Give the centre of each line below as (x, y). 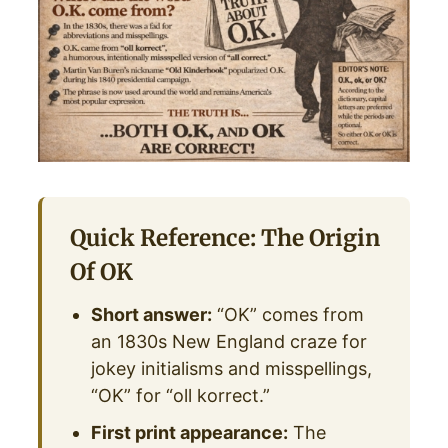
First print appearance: (190, 432)
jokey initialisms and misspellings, (232, 368)
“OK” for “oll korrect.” (181, 395)
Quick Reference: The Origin (224, 237)
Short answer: (152, 314)
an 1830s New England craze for (229, 341)
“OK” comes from (288, 314)
